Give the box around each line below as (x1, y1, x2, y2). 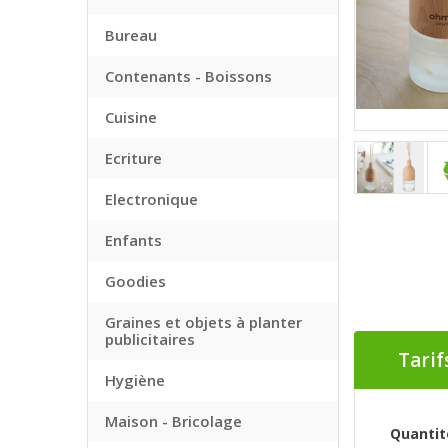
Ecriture (105, 148, 162, 168)
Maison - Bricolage (105, 411, 242, 431)
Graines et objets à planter (105, 312, 302, 332)
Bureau (105, 25, 157, 45)
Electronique (105, 189, 198, 209)
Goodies (105, 271, 166, 291)
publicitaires (105, 329, 195, 349)
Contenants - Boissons (105, 66, 272, 86)
